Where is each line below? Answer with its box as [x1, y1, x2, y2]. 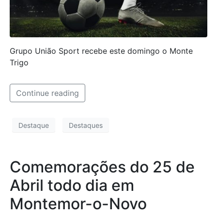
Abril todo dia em [10, 176, 134, 195]
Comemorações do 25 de [10, 157, 195, 177]
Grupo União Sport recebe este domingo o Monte [10, 46, 193, 56]
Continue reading [16, 88, 79, 98]
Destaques [69, 121, 103, 129]
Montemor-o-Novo [10, 194, 147, 214]
